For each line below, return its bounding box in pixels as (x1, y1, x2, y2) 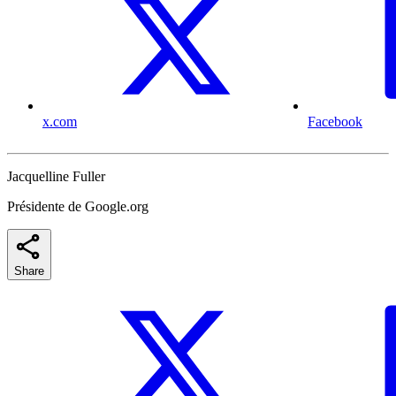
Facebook (308, 114, 362, 130)
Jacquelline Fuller (7, 169, 105, 185)
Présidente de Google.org (7, 199, 148, 215)
